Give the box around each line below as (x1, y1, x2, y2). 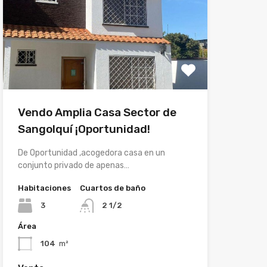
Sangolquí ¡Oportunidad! (17, 122, 150, 136)
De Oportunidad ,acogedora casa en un (17, 147, 165, 158)
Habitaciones (17, 183, 71, 193)
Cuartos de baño (79, 183, 145, 193)
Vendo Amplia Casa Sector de (17, 105, 176, 119)
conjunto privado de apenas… (17, 160, 129, 170)
